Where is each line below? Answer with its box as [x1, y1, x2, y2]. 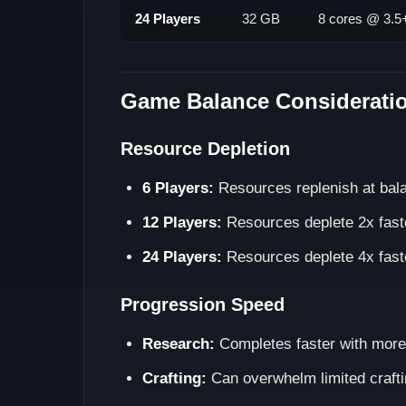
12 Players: [142, 214, 222, 231]
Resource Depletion [121, 139, 290, 159]
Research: [142, 335, 215, 353]
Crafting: [142, 370, 207, 387]
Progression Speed [121, 295, 285, 314]
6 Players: [142, 179, 214, 197]
